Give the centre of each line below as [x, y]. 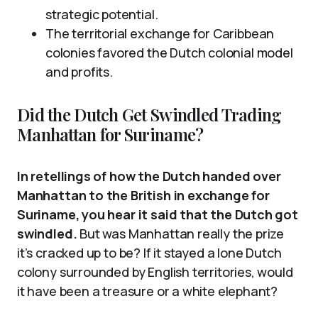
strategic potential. [102, 14]
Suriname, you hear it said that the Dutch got [158, 214]
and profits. [79, 72]
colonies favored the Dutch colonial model [169, 53]
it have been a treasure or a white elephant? [148, 291]
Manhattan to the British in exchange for [143, 195]
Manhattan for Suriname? [110, 134]
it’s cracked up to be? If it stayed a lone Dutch [149, 253]
